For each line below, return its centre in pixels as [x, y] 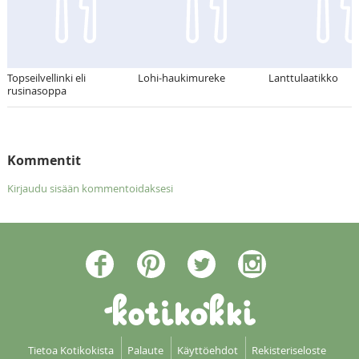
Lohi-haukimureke [181, 77]
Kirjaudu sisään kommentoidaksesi [90, 188]
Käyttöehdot [207, 350]
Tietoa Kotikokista [71, 350]
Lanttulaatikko [303, 77]
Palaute [145, 350]
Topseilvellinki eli [46, 77]
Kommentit [44, 160]
